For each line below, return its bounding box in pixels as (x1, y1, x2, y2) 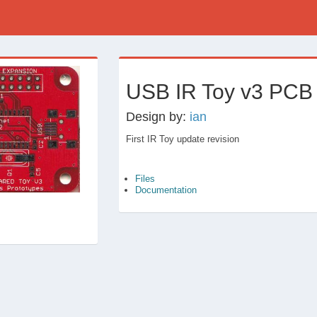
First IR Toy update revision (126, 134, 240, 144)
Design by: (126, 110, 190, 124)
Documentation (135, 185, 197, 195)
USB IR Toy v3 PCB (126, 80, 313, 103)
